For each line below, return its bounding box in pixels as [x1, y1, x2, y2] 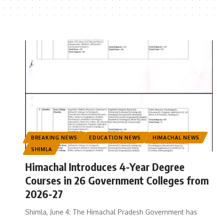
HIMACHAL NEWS [152, 135, 200, 141]
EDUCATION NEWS [89, 135, 141, 141]
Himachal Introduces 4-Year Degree [25, 160, 185, 174]
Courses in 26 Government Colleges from [25, 173, 209, 187]
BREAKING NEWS [31, 135, 78, 141]
